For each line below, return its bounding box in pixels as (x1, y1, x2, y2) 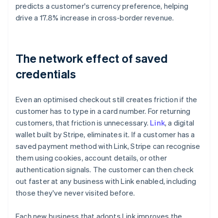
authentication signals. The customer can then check (16, 164, 194, 175)
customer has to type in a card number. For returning (16, 106, 191, 116)
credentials (16, 66, 76, 82)
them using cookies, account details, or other (16, 153, 167, 163)
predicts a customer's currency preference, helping (16, 1, 189, 11)
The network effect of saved (16, 51, 168, 66)
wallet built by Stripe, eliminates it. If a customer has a (16, 129, 195, 140)
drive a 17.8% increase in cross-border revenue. (16, 13, 174, 23)
